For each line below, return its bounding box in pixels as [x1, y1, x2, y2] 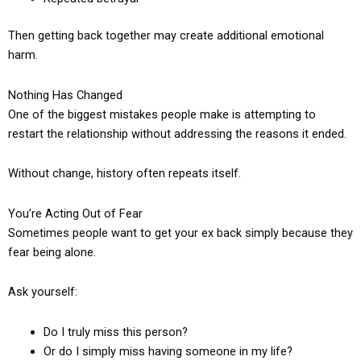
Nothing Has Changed [8, 87, 122, 102]
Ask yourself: [8, 284, 77, 300]
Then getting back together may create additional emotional [8, 28, 324, 44]
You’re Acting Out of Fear [8, 205, 143, 221]
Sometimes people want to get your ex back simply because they [8, 225, 353, 240]
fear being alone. [8, 244, 96, 259]
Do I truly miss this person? [43, 324, 188, 339]
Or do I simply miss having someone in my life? [43, 343, 293, 359]
